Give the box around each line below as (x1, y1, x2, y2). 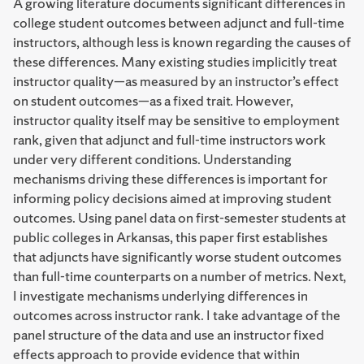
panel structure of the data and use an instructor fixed (13, 325, 324, 344)
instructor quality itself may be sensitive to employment (13, 110, 340, 129)
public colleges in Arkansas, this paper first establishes (13, 227, 327, 246)
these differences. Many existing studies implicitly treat (13, 52, 337, 71)
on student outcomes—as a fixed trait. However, (13, 91, 293, 110)
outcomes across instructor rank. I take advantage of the (13, 305, 340, 324)
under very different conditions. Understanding (13, 149, 292, 168)
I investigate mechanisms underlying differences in (13, 286, 308, 305)
